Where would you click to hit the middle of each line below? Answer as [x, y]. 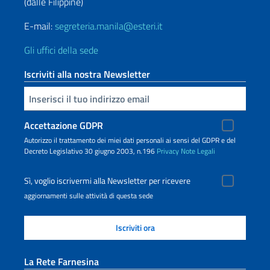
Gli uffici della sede [61, 50]
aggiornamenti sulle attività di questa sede [89, 196]
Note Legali [198, 151]
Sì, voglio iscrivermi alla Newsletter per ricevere [107, 181]
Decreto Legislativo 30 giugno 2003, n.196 [90, 151]
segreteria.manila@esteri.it [109, 26]
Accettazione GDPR [64, 125]
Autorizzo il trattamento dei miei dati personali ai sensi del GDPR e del [130, 140]
